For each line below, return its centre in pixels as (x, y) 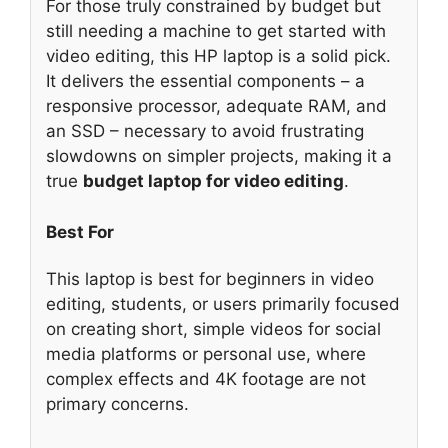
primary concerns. (117, 404)
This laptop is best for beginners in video (210, 279)
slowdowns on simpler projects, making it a (219, 156)
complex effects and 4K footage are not (206, 379)
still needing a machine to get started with (216, 31)
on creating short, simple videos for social (213, 329)
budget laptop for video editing (213, 181)
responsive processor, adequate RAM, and (216, 106)
